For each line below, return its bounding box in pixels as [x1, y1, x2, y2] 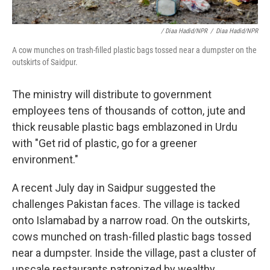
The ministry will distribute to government [12, 88, 212, 101]
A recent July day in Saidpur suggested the [12, 181, 216, 194]
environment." [12, 153, 78, 166]
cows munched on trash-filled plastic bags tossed [12, 230, 251, 243]
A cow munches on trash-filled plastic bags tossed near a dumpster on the [12, 45, 257, 55]
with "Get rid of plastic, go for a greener [12, 137, 197, 149]
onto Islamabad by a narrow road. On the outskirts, [12, 214, 250, 227]
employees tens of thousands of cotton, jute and [12, 104, 245, 117]
